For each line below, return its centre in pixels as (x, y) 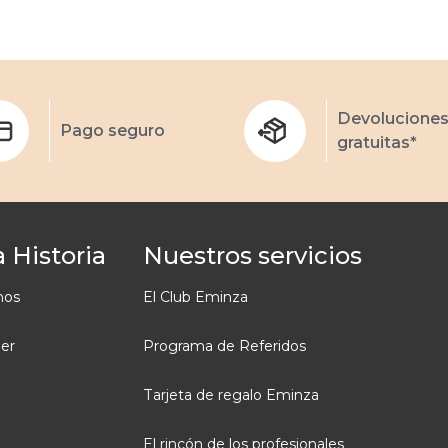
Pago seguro (112, 131)
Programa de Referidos (224, 346)
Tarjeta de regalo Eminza (230, 395)
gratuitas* (377, 143)
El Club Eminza (195, 297)
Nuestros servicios (252, 256)
